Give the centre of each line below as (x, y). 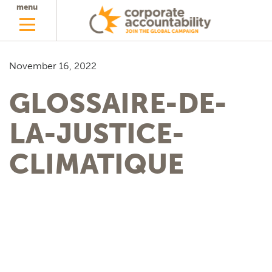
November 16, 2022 (53, 66)
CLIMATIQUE (97, 164)
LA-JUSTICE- (97, 134)
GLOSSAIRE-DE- (118, 104)
